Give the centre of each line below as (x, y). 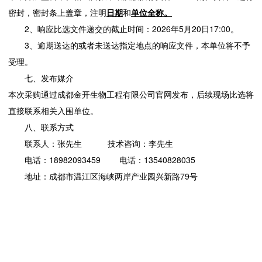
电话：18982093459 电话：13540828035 (110, 160)
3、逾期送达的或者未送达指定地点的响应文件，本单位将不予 (137, 45)
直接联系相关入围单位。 (53, 111)
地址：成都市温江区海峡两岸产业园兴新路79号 (111, 176)
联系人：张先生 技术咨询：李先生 (99, 144)
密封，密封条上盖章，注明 (57, 13)
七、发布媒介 (49, 78)
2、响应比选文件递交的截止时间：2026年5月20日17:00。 (132, 29)
